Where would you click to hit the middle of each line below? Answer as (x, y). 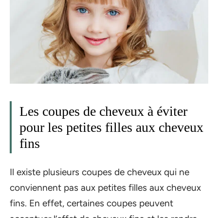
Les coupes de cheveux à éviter (103, 111)
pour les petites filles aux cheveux (111, 127)
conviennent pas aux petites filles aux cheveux (105, 187)
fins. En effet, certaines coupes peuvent (91, 203)
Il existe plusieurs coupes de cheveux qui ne (100, 172)
